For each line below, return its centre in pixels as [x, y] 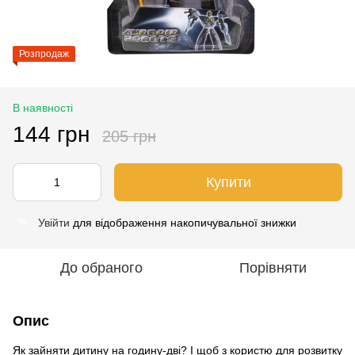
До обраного [101, 267]
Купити [228, 182]
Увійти [54, 222]
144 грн [51, 134]
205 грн [129, 136]
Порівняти [273, 267]
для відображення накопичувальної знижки [183, 222]
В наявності [43, 107]
